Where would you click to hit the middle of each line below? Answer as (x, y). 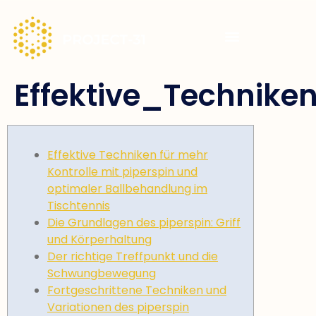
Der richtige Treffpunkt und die (133, 257)
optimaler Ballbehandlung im (127, 189)
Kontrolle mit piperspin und (122, 172)
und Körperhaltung (99, 240)
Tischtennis (79, 206)
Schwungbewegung (102, 274)
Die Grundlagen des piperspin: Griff (144, 223)
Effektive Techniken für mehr (128, 155)
